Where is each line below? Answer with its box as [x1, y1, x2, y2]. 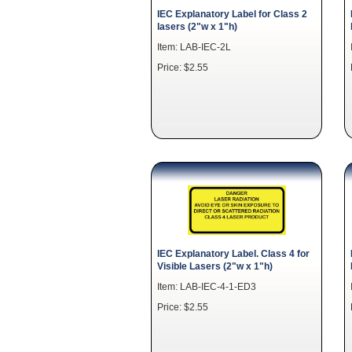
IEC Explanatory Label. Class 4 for [157, 247, 310, 258]
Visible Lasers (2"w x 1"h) [157, 260, 273, 271]
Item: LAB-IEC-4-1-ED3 [157, 280, 256, 291]
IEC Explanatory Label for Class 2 [157, 8, 307, 19]
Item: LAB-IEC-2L [157, 41, 231, 52]
